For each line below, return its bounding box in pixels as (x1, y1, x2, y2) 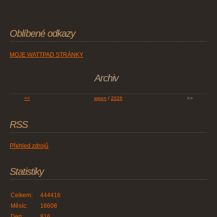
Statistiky (10, 166, 44, 177)
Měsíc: (11, 202, 28, 210)
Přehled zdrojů (10, 142, 48, 150)
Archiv (94, 73, 118, 84)
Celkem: (11, 192, 32, 199)
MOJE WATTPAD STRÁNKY (10, 51, 83, 59)
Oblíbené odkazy (10, 28, 75, 39)
